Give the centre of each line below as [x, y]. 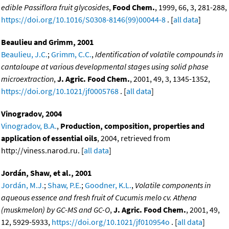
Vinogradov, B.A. [29, 125]
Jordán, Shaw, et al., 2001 [46, 173]
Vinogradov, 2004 [31, 113]
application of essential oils [49, 138]
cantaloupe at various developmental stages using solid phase [105, 66]
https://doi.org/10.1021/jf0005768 [60, 91]
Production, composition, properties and [132, 125]
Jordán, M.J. [22, 185]
